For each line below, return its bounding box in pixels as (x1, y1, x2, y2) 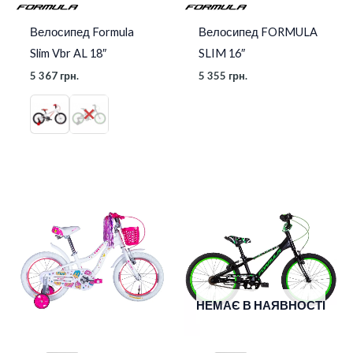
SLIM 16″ (198, 46, 245, 60)
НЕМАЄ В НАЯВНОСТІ (196, 299, 325, 312)
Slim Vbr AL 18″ (29, 46, 106, 60)
